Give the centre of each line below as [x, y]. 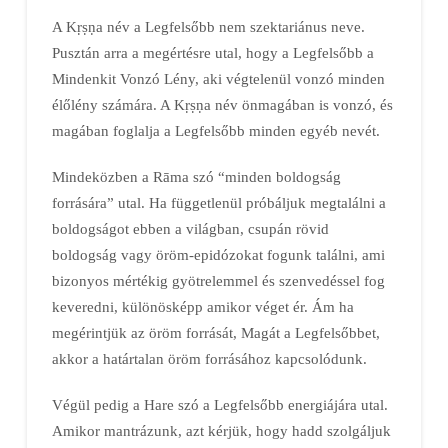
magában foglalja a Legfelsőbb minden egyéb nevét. [215, 130]
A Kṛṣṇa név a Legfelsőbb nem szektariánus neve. [208, 26]
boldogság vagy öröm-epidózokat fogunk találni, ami [218, 254]
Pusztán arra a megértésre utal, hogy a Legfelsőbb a [212, 52]
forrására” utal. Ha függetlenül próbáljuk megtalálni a [218, 202]
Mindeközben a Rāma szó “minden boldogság [196, 176]
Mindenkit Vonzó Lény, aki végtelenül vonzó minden [218, 78]
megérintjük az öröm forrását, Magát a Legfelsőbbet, [215, 332]
